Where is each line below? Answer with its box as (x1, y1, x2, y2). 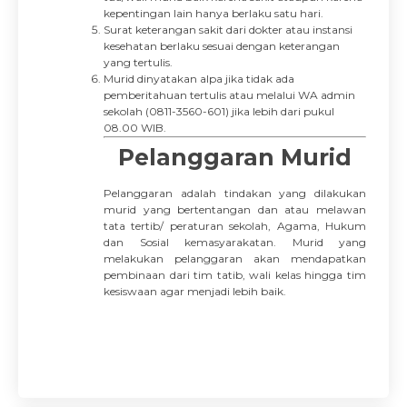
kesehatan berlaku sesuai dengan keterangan (104, 39, 340, 53)
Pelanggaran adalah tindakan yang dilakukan (104, 186, 366, 200)
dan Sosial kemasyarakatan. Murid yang (104, 235, 366, 249)
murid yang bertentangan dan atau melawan (104, 203, 366, 216)
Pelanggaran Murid (118, 144, 352, 171)
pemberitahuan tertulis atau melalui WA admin (104, 88, 355, 102)
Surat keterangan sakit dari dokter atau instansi (104, 23, 352, 36)
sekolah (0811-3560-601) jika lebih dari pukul (104, 104, 334, 118)
